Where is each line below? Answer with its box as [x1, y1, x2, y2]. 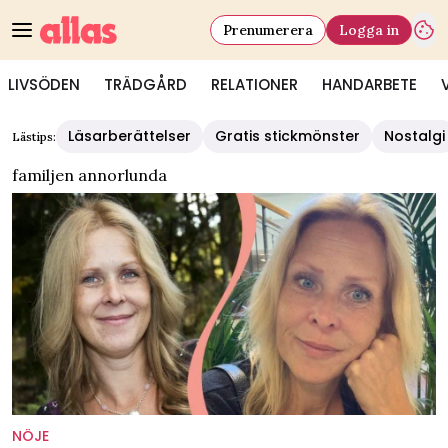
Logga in [339, 20, 399, 39]
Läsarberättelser [68, 126, 191, 146]
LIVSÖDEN [8, 74, 80, 95]
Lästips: [12, 129, 56, 144]
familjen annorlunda [12, 165, 167, 185]
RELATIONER [211, 74, 298, 95]
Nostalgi [384, 126, 445, 146]
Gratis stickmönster [215, 126, 360, 146]
